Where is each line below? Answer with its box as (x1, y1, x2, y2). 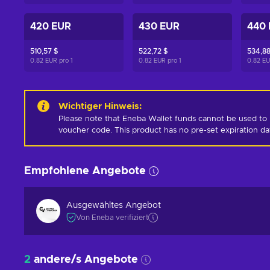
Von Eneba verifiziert (76, 213, 148, 221)
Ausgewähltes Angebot (66, 201, 161, 210)
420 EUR (30, 22, 71, 31)
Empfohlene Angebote (24, 166, 146, 177)
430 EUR (138, 22, 180, 31)
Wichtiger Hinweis (58, 102, 139, 111)
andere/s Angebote (31, 254, 141, 265)
